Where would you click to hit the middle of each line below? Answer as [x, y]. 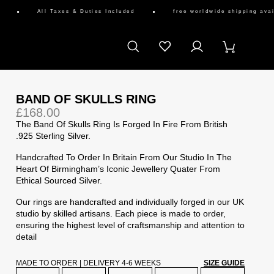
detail [26, 237]
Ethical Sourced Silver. [59, 180]
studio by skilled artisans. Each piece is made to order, [120, 213]
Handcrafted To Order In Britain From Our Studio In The [124, 157]
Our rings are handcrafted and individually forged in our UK [130, 202]
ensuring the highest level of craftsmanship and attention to [130, 225]
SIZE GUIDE [224, 263]
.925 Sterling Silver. [53, 136]
